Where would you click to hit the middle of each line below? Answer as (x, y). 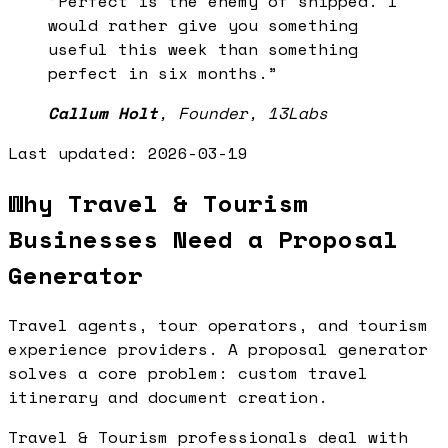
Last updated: (78, 153)
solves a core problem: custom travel (188, 373)
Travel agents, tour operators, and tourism (218, 325)
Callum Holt (103, 113)
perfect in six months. (158, 73)
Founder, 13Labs (253, 113)
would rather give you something (203, 25)
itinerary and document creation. (168, 397)
